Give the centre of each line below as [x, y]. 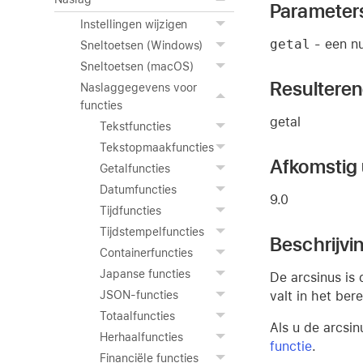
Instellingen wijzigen [134, 24]
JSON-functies [139, 295]
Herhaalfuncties [141, 337]
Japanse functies [145, 274]
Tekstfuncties [135, 126]
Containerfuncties [146, 253]
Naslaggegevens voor [139, 88]
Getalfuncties [135, 169]
